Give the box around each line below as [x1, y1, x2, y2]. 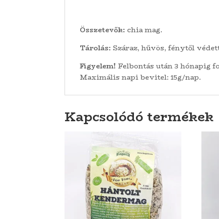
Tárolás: [80, 43, 111, 54]
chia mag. [125, 24, 162, 36]
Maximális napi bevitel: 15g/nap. [80, 72, 201, 83]
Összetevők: [80, 24, 125, 36]
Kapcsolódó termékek [65, 107, 214, 127]
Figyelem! [80, 61, 116, 72]
